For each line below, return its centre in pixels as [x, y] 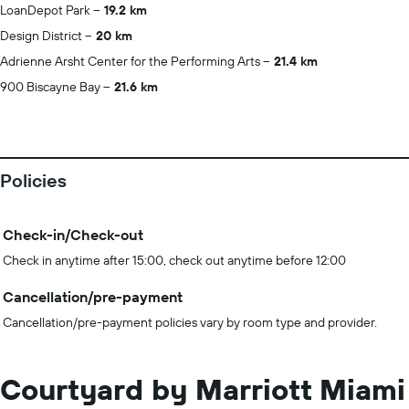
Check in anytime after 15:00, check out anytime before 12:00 [174, 260]
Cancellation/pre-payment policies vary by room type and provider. [190, 322]
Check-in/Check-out [73, 235]
